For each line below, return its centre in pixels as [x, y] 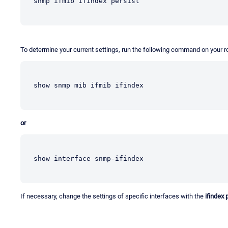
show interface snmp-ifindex [89, 158]
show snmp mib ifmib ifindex [89, 85]
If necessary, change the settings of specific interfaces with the [113, 196]
